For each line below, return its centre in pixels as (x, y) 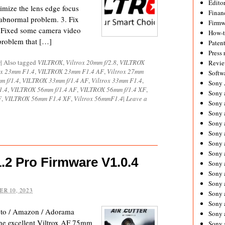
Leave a (137, 98)
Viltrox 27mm (125, 71)
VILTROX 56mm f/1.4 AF (44, 89)
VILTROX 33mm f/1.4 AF (55, 80)
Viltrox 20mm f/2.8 (91, 62)
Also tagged (21, 62)
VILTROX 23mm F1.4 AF (71, 71)
